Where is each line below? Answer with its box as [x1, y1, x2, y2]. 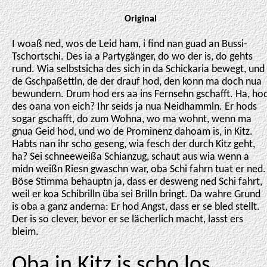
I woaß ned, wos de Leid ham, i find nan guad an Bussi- [12, 39, 247, 49]
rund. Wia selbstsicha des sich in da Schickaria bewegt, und [12, 64, 265, 74]
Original [124, 14, 157, 24]
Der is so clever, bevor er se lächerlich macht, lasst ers [12, 215, 243, 225]
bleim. [12, 227, 39, 237]
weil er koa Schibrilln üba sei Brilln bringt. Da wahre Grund [12, 190, 260, 200]
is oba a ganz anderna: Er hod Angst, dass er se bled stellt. [12, 202, 260, 212]
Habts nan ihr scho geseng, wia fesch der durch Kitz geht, [12, 139, 255, 150]
